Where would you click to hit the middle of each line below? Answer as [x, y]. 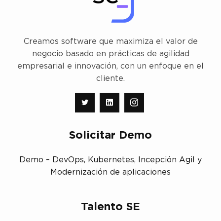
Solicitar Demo [110, 135]
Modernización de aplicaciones [110, 172]
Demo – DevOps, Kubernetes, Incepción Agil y [110, 160]
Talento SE [110, 207]
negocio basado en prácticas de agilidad [110, 54]
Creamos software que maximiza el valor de [110, 42]
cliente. [110, 79]
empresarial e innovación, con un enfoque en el [110, 66]
